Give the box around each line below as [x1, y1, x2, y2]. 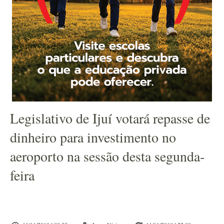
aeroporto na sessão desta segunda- [10, 146, 204, 165]
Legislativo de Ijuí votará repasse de [10, 108, 210, 127]
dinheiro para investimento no [10, 127, 176, 146]
